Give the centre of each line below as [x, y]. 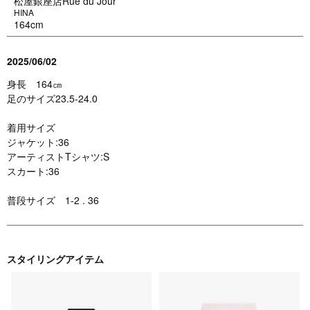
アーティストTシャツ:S [58, 156]
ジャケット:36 [38, 142]
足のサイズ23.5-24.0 [52, 98]
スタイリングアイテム [55, 258]
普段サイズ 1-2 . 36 [53, 200]
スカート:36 [33, 171]
